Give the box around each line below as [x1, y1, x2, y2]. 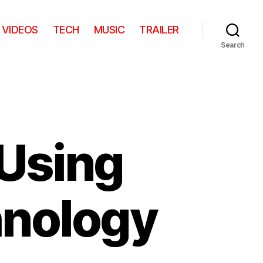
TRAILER [139, 23, 179, 36]
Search [220, 41, 245, 49]
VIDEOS [1, 23, 38, 36]
